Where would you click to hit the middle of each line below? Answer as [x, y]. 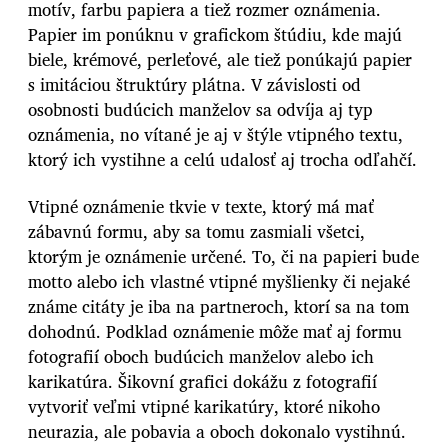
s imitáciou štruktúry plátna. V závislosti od [194, 85]
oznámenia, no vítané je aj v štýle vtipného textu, [215, 135]
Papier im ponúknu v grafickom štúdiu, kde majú [215, 35]
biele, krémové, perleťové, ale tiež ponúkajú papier [220, 60]
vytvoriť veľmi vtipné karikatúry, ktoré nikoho [204, 406]
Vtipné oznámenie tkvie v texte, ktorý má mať [201, 206]
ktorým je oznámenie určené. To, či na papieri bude [223, 256]
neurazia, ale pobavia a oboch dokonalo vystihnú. [217, 431]
